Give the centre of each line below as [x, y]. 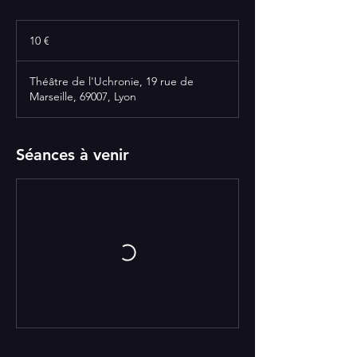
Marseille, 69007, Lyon [83, 96]
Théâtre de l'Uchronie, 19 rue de [112, 81]
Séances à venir [73, 155]
